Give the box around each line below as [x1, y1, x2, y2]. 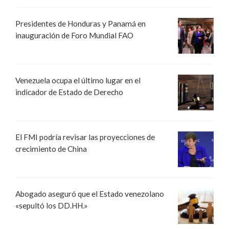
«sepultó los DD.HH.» [15, 201, 88, 211]
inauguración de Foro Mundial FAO [15, 31, 133, 40]
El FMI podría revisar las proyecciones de [15, 132, 155, 142]
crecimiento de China [15, 144, 87, 154]
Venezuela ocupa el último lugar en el [15, 76, 141, 85]
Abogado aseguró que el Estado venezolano [15, 189, 164, 199]
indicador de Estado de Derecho [15, 87, 123, 97]
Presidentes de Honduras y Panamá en [15, 19, 146, 29]
